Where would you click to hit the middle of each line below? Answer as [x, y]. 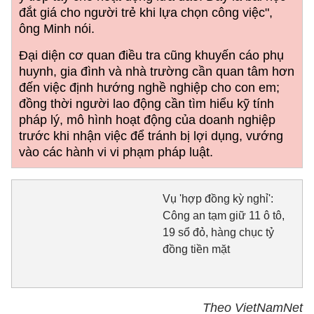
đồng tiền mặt [196, 249]
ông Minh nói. [57, 29]
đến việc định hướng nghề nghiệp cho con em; [149, 88]
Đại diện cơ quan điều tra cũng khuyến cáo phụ [151, 55]
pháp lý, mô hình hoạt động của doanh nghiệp [147, 120]
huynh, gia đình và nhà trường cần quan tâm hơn [157, 71]
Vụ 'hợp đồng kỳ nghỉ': [218, 199]
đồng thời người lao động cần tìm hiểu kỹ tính [146, 104]
